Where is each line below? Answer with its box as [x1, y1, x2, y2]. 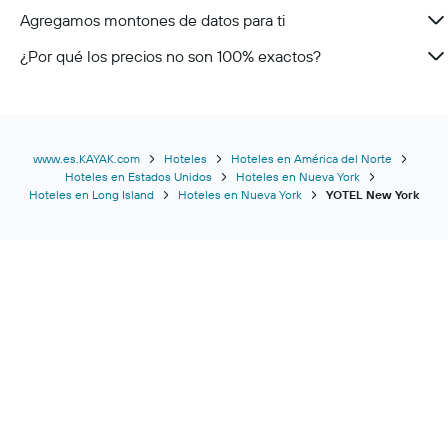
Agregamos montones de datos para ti [20, 10, 285, 30]
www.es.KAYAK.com [32, 151, 140, 166]
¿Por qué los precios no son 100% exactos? [20, 46, 321, 66]
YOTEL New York [326, 187, 419, 202]
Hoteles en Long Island [29, 187, 154, 202]
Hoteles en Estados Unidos [64, 169, 212, 184]
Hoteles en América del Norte [230, 151, 392, 166]
